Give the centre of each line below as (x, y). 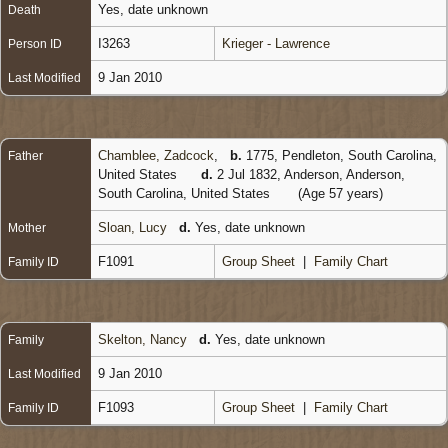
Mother (27, 227)
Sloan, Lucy (132, 227)
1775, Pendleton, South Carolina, (339, 155)
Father (25, 155)
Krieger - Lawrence (276, 43)
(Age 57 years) (340, 193)
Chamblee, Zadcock (156, 155)
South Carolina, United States (186, 193)
